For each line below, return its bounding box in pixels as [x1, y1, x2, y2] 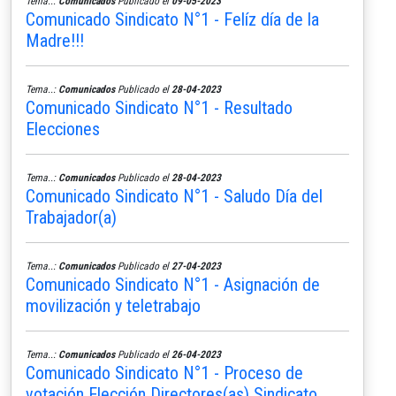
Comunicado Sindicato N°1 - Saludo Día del [26, 185, 323, 207]
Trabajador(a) [26, 206, 117, 228]
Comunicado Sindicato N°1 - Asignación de [26, 273, 320, 295]
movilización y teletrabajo [26, 294, 201, 316]
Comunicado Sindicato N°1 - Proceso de [26, 362, 303, 384]
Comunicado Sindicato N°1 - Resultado [26, 96, 293, 118]
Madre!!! [26, 29, 84, 51]
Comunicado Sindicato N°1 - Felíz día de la [26, 8, 319, 30]
